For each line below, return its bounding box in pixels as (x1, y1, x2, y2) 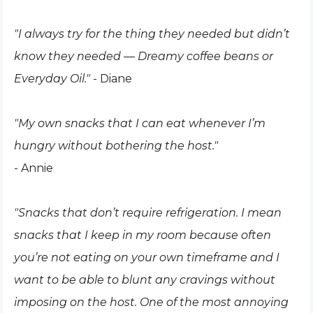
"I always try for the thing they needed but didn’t (14, 27, 290, 41)
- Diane (93, 72, 132, 85)
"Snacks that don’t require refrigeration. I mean (14, 206, 282, 219)
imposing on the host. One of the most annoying (14, 296, 289, 309)
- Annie (14, 161, 53, 175)
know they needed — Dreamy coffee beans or (14, 50, 273, 63)
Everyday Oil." (14, 72, 93, 85)
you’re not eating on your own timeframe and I (14, 251, 279, 264)
